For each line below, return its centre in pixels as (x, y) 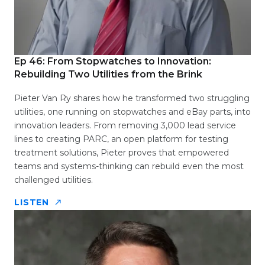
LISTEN (32, 203)
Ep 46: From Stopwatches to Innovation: (113, 62)
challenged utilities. (54, 180)
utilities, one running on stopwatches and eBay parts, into (132, 112)
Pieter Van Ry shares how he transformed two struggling (132, 98)
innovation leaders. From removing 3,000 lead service (125, 126)
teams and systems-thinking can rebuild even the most (129, 167)
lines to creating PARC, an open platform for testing (121, 139)
